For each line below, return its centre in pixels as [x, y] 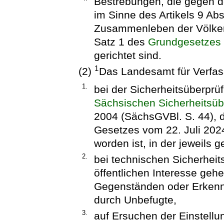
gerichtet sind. [127, 55]
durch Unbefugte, [135, 199]
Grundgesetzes [184, 42]
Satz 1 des [121, 42]
